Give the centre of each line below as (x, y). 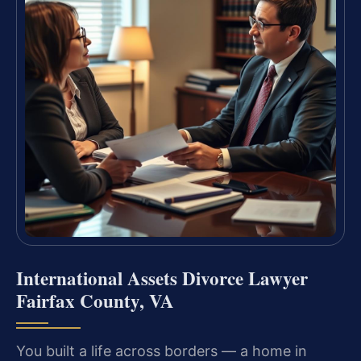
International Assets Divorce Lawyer (162, 278)
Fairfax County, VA (95, 300)
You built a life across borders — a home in (162, 351)
